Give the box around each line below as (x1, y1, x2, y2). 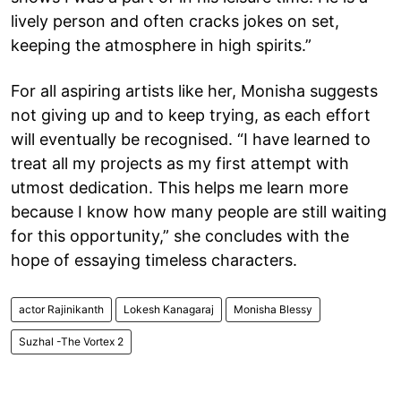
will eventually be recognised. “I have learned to (11, 129, 371, 149)
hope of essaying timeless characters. (11, 250, 297, 269)
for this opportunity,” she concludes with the (11, 226, 349, 245)
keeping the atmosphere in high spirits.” (11, 35, 311, 55)
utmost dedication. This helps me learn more (11, 177, 348, 197)
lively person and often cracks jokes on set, (11, 11, 339, 30)
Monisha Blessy (234, 302, 312, 316)
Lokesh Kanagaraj (124, 302, 214, 316)
